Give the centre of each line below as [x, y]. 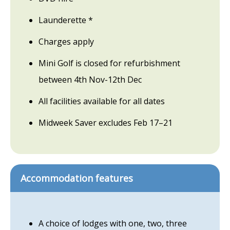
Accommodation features [77, 178]
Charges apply [66, 42]
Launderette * [66, 20]
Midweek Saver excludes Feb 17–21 [106, 123]
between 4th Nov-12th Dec [90, 80]
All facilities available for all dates [102, 101]
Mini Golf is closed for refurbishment [109, 63]
